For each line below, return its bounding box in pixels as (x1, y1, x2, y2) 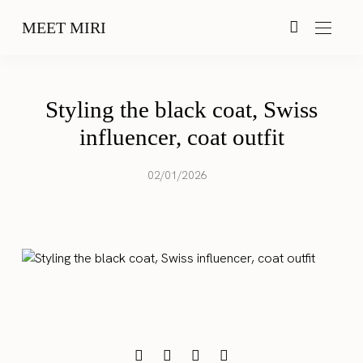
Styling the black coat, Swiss (45, 96, 318, 122)
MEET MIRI (22, 18, 107, 36)
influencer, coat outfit (79, 124, 284, 150)
